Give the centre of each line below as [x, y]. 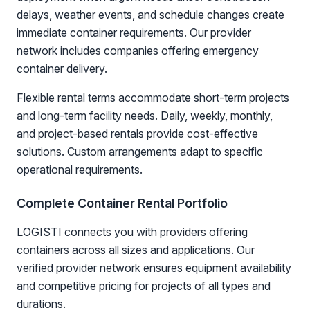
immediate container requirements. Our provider [134, 33]
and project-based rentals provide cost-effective [137, 134]
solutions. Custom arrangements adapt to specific [140, 152]
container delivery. [62, 69]
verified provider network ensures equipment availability [154, 268]
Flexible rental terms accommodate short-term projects [153, 98]
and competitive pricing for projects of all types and [144, 286]
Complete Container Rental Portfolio [122, 203]
